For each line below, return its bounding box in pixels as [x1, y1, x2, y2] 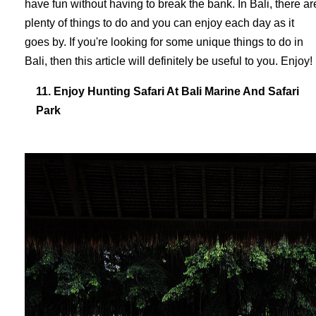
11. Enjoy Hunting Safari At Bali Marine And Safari [36, 85, 299, 97]
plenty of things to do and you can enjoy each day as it [25, 17, 294, 29]
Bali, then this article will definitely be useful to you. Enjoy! [25, 55, 312, 67]
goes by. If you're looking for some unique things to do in [25, 36, 303, 48]
